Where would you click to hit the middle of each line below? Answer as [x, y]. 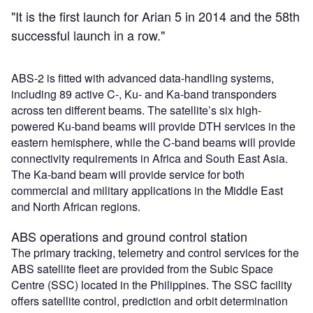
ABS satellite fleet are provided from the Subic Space [142, 268]
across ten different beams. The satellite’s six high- [136, 110]
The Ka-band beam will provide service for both [128, 174]
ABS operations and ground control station [129, 236]
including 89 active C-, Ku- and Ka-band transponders [144, 94]
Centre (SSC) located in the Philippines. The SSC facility [152, 284]
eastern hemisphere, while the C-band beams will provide [153, 142]
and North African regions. [76, 206]
